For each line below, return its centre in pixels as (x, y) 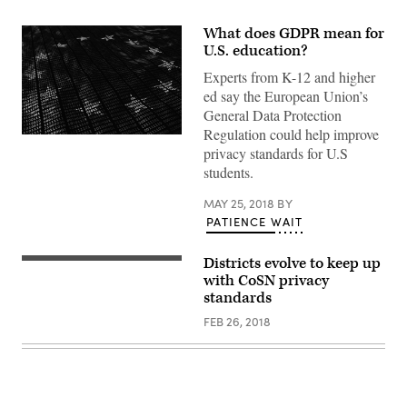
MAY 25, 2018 (240, 203)
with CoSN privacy (266, 281)
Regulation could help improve (291, 134)
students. (228, 172)
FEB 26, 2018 (237, 322)
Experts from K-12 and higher (289, 77)
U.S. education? (256, 51)
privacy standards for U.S (276, 153)
